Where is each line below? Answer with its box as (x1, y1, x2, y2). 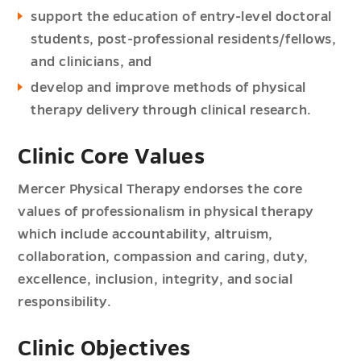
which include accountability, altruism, (18, 227, 273, 243)
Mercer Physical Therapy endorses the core (18, 182, 303, 197)
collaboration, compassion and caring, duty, (18, 250, 309, 265)
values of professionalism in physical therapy (18, 205, 313, 220)
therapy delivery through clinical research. (31, 103, 312, 118)
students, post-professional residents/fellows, (31, 32, 337, 48)
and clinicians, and (31, 55, 152, 70)
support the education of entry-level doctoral (31, 10, 332, 25)
